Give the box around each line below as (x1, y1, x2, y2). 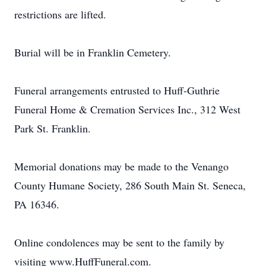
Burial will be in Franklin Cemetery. (14, 45, 171, 59)
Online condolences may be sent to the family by (14, 235, 224, 249)
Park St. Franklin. (14, 121, 91, 135)
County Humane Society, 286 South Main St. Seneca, (14, 178, 246, 192)
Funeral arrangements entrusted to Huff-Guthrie (14, 83, 220, 97)
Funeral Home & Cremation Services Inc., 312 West (14, 102, 240, 116)
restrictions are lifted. (14, 7, 106, 21)
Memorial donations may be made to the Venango (14, 159, 229, 173)
